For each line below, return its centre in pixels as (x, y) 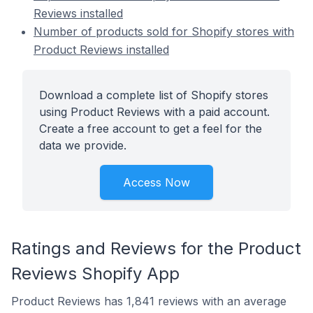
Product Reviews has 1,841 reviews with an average (149, 301)
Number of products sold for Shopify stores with (164, 31)
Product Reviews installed (101, 50)
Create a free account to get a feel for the (151, 129)
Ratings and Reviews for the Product (156, 248)
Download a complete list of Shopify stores (154, 95)
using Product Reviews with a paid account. (154, 112)
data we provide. (83, 145)
